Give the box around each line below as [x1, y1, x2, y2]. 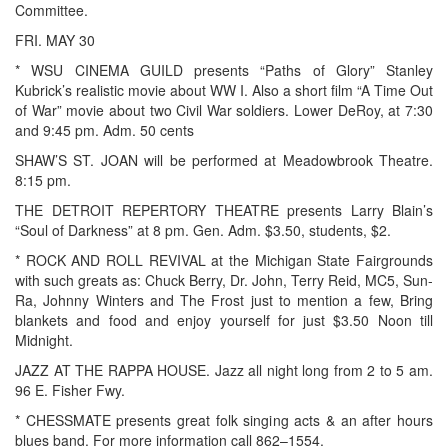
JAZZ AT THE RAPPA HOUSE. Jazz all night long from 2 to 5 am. [15, 359, 433, 380]
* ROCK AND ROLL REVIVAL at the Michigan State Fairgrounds [15, 249, 433, 270]
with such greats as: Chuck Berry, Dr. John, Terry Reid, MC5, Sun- [15, 269, 433, 290]
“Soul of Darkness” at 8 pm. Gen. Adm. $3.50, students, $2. [15, 219, 391, 240]
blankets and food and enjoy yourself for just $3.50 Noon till [15, 309, 433, 330]
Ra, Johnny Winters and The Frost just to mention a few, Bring [15, 289, 433, 310]
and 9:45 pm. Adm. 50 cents [15, 119, 194, 140]
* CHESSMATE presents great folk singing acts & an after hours [15, 409, 433, 430]
